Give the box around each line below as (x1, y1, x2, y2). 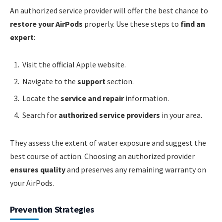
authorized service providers (58, 110, 160, 120)
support (77, 76, 106, 87)
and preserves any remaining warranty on (65, 165, 206, 175)
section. (106, 76, 134, 87)
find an (180, 18, 205, 29)
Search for (22, 110, 58, 120)
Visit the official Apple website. (22, 59, 126, 70)
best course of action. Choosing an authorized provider (10, 151, 195, 162)
